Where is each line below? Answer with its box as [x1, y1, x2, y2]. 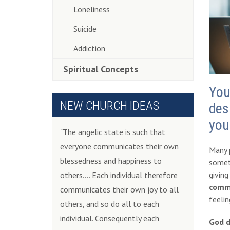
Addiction [73, 43, 105, 53]
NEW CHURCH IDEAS [60, 99, 159, 113]
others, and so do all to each [60, 199, 159, 209]
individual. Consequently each [60, 213, 159, 223]
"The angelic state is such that [60, 127, 165, 137]
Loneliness [73, 4, 110, 14]
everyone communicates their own [60, 141, 179, 151]
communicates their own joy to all [60, 184, 179, 195]
